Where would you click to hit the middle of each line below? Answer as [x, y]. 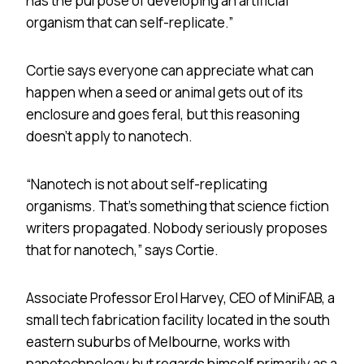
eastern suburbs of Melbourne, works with [158, 341]
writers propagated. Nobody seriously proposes [177, 227]
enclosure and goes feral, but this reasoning [163, 114]
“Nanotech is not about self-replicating [147, 184]
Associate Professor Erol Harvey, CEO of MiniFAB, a [180, 297]
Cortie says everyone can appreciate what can [170, 70]
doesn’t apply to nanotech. [109, 136]
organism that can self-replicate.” [130, 22]
